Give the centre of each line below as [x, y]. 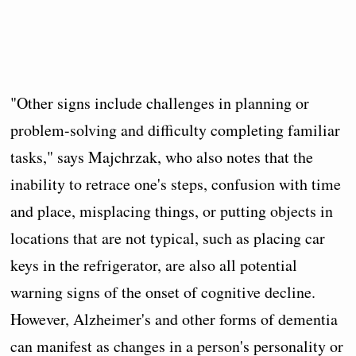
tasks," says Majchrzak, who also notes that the [162, 157]
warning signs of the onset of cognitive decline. [163, 292]
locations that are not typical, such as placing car [168, 238]
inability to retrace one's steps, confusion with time [176, 184]
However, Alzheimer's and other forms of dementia [174, 319]
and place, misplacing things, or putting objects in [172, 211]
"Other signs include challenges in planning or [160, 103]
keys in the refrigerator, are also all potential [154, 265]
